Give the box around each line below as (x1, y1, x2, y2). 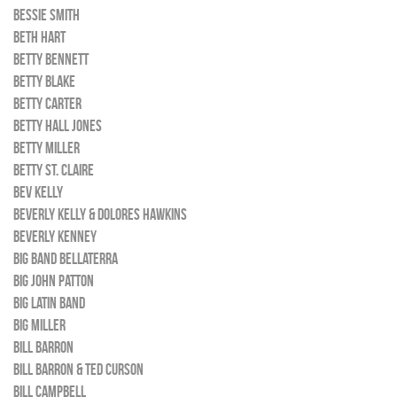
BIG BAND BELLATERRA (13, 250, 118, 268)
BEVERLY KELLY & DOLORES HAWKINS (13, 206, 187, 223)
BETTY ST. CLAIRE (13, 161, 94, 179)
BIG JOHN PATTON (13, 272, 94, 290)
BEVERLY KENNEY (13, 228, 97, 245)
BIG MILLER (13, 316, 66, 334)
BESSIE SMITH (13, 6, 80, 24)
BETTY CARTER (13, 95, 82, 113)
